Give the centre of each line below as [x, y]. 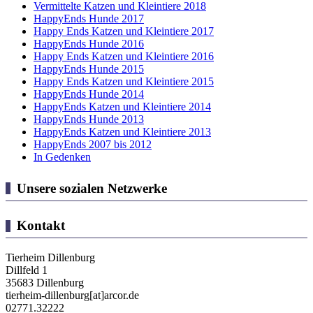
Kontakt [41, 226]
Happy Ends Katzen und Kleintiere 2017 [124, 31]
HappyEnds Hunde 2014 [89, 94]
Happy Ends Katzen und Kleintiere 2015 [124, 81]
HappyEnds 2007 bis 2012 [93, 144]
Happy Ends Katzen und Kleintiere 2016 [124, 56]
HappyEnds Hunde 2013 [89, 119]
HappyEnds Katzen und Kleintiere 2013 [122, 131]
